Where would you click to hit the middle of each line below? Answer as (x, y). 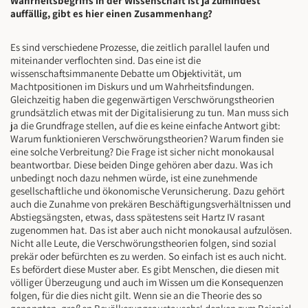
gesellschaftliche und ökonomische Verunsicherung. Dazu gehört (147, 191)
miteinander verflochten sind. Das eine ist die (106, 60)
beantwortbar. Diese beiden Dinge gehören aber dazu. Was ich (142, 165)
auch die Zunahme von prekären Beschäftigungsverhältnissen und (151, 204)
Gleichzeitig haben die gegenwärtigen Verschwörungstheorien (142, 100)
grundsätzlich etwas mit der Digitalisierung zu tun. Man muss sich (150, 113)
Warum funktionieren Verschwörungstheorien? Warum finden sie (147, 139)
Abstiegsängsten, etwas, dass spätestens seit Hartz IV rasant (137, 217)
